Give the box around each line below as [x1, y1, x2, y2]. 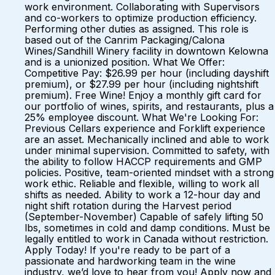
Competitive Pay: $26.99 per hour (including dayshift [25, 67, 269, 79]
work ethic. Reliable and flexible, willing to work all [25, 177, 259, 190]
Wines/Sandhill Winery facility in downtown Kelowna [25, 45, 268, 57]
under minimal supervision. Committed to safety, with [25, 144, 269, 157]
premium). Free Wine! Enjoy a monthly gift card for [25, 89, 261, 101]
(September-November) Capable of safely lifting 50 [25, 211, 263, 223]
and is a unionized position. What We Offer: [25, 56, 225, 68]
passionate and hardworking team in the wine [25, 255, 236, 267]
